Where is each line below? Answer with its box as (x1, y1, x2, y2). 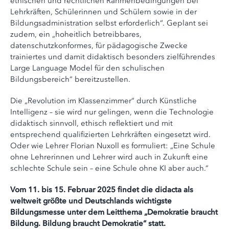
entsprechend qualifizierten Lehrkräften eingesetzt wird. (10, 130, 211, 139)
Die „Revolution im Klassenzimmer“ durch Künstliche (10, 96, 197, 105)
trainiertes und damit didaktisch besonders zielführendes (10, 52, 215, 61)
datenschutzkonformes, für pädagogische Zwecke (10, 41, 188, 50)
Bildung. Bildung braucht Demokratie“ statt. (10, 219, 166, 228)
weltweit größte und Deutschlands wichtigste (10, 196, 172, 205)
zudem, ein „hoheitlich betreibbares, (10, 30, 142, 39)
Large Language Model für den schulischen (10, 63, 165, 73)
